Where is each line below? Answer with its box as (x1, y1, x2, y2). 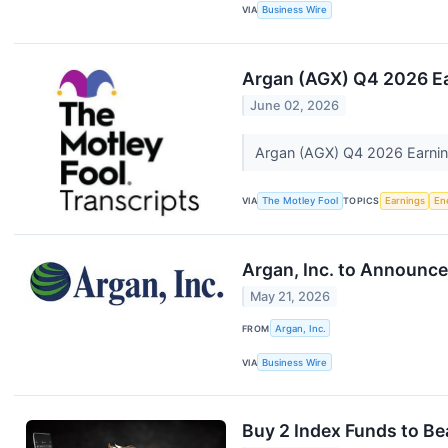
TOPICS (343, 195, 380, 207)
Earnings (384, 195, 425, 207)
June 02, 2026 (250, 98, 340, 114)
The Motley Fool (262, 195, 339, 207)
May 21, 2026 (250, 289, 331, 305)
